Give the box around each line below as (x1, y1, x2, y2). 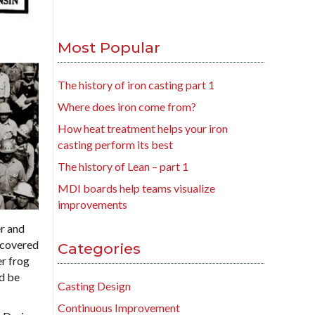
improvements (58, 198, 127, 212)
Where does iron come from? (58, 100, 196, 114)
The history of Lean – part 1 (58, 160, 188, 174)
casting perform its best (58, 138, 173, 152)
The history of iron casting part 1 (58, 78, 214, 92)
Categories (58, 240, 141, 258)
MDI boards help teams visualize (58, 181, 215, 195)
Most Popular (58, 39, 160, 57)
